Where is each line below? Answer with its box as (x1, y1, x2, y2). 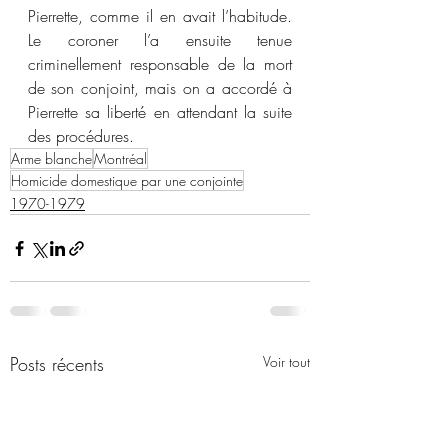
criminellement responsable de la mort (28, 53, 292, 75)
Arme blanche (11, 149, 92, 168)
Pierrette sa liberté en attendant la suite (28, 101, 292, 123)
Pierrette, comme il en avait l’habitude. (28, 5, 292, 27)
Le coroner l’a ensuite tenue (28, 29, 292, 51)
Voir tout (263, 352, 310, 371)
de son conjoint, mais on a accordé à (28, 77, 292, 99)
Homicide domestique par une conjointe (11, 171, 243, 190)
